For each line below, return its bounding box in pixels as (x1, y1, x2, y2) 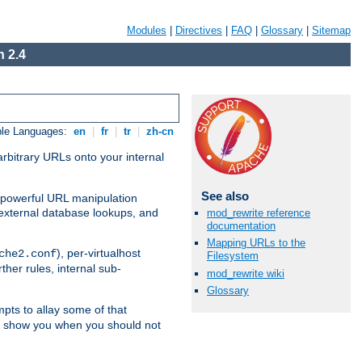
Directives (175, 24, 222, 36)
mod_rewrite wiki (207, 267, 284, 280)
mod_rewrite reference (207, 207, 310, 220)
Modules (127, 24, 166, 36)
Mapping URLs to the (207, 237, 305, 250)
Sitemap (312, 24, 351, 36)
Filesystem (207, 250, 259, 263)
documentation (207, 220, 276, 233)
